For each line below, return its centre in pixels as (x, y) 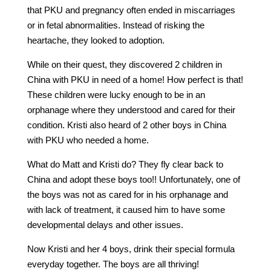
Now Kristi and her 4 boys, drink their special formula (131, 249)
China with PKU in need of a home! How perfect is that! (135, 79)
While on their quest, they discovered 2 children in (124, 64)
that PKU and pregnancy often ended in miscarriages (131, 10)
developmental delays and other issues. (105, 224)
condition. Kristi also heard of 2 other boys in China (126, 125)
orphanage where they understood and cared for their (131, 109)
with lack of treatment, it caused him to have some (126, 209)
